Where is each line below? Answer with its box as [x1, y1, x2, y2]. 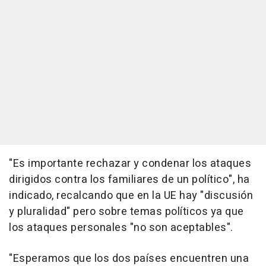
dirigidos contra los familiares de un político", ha [9, 172, 250, 188]
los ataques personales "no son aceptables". [9, 220, 233, 236]
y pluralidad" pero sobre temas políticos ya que [9, 204, 244, 220]
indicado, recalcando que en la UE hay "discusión [9, 188, 253, 204]
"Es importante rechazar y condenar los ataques [9, 156, 251, 172]
